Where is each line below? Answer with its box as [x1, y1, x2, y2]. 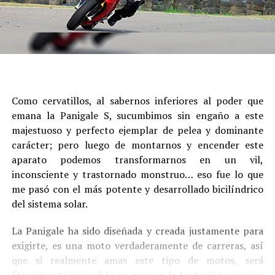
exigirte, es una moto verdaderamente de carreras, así [11, 239, 264, 253]
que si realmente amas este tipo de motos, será [11, 254, 264, 268]
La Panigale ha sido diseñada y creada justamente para [11, 224, 264, 238]
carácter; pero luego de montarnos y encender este [11, 138, 264, 152]
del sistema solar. [11, 197, 88, 211]
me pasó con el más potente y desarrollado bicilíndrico [11, 182, 264, 196]
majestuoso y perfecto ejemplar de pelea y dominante [11, 123, 264, 137]
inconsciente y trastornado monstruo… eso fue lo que [11, 168, 264, 182]
